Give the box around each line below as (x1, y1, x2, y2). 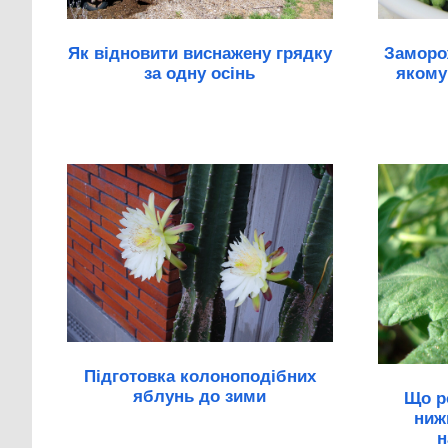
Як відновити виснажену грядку (67, 44, 332, 64)
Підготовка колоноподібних (83, 367, 316, 387)
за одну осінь (144, 64, 256, 84)
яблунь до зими (133, 387, 267, 407)
